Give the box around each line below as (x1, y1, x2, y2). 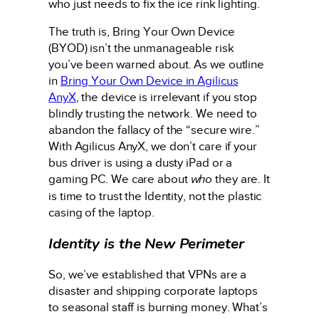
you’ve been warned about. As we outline (48, 58, 265, 72)
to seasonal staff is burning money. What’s (48, 300, 268, 315)
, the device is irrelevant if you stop (75, 90, 257, 105)
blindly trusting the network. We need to (48, 107, 257, 121)
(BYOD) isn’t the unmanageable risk (48, 41, 234, 56)
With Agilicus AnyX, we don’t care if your (48, 140, 257, 154)
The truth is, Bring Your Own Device (48, 25, 235, 39)
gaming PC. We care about (48, 172, 191, 187)
